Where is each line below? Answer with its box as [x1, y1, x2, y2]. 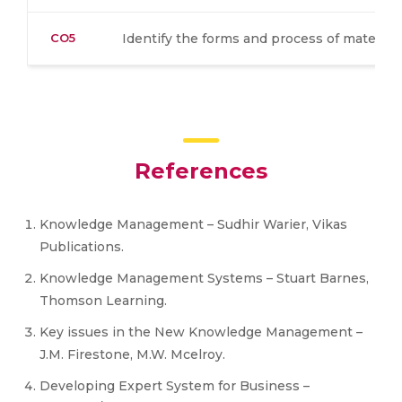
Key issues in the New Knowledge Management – [39, 324, 363, 340]
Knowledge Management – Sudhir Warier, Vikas [39, 216, 347, 232]
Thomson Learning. [39, 293, 170, 309]
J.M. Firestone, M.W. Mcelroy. [39, 346, 229, 363]
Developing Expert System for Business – [39, 378, 310, 394]
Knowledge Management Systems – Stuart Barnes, [39, 270, 369, 286]
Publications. [39, 239, 124, 255]
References [135, 158, 267, 184]
